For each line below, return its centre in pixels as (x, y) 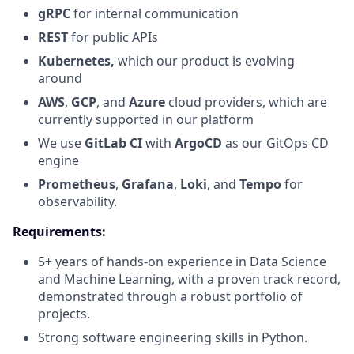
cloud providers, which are (246, 102)
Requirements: (59, 232)
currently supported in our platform (146, 119)
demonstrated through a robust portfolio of (170, 296)
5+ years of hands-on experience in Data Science (182, 262)
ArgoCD (198, 143)
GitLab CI (113, 143)
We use (61, 143)
